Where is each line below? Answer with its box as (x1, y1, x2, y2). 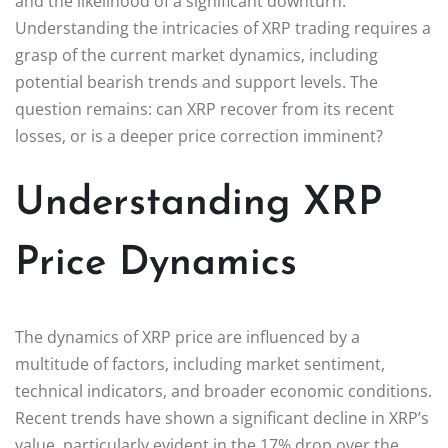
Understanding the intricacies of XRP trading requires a (15, 16, 431, 39)
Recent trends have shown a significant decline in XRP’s (15, 406, 429, 429)
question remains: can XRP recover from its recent (15, 97, 394, 120)
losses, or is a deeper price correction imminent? (15, 124, 383, 147)
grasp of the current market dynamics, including (15, 43, 378, 66)
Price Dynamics (15, 243, 297, 284)
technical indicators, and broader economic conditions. (15, 379, 432, 402)
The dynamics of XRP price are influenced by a (15, 325, 360, 348)
